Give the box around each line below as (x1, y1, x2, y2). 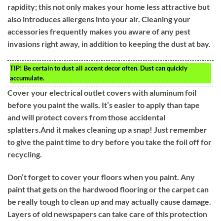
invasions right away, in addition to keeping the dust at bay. (7, 39, 211, 49)
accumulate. (10, 74, 44, 82)
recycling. (7, 149, 42, 159)
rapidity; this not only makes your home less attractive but (7, 2, 210, 12)
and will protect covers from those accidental (7, 112, 165, 122)
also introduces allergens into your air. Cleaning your (7, 14, 190, 24)
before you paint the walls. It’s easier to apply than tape (7, 100, 200, 110)
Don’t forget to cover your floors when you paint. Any (7, 172, 195, 182)
